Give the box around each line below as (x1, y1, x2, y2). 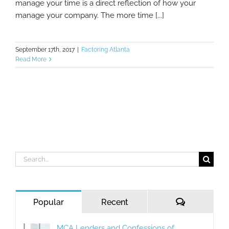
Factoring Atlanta (81, 45, 130, 53)
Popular (33, 197, 64, 207)
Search (15, 152, 39, 162)
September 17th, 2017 (15, 45, 75, 53)
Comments (185, 196, 227, 207)
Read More (15, 55, 47, 63)
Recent (101, 197, 128, 207)
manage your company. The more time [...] (15, 10, 164, 20)
